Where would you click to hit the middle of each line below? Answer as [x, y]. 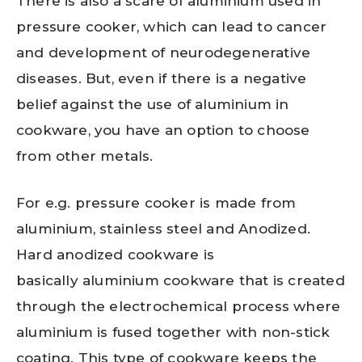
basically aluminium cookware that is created [181, 280]
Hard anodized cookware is [115, 254]
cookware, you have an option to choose [163, 130]
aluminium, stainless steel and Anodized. [164, 228]
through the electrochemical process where [179, 306]
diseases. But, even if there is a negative [162, 79]
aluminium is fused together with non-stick [173, 332]
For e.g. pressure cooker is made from [156, 202]
